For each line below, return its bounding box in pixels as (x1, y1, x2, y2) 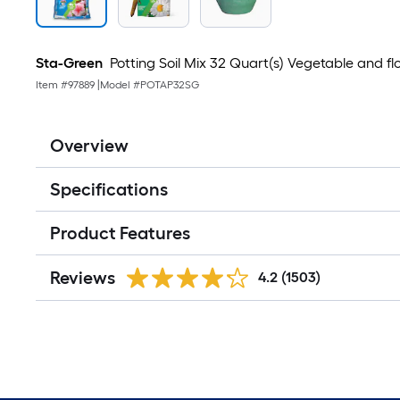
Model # (100, 79, 140, 91)
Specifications (50, 179, 168, 200)
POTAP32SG (140, 79, 199, 91)
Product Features (50, 222, 190, 244)
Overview (50, 135, 129, 156)
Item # (36, 79, 68, 91)
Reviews (50, 267, 115, 288)
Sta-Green (36, 54, 103, 71)
